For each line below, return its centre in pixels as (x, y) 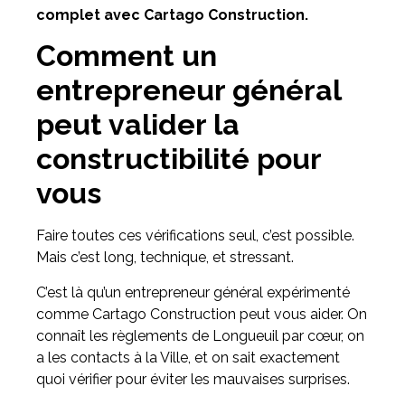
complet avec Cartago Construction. (172, 14)
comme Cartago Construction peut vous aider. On (202, 314)
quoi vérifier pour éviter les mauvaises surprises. (193, 379)
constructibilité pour (179, 159)
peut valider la (138, 125)
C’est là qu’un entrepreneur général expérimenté (193, 292)
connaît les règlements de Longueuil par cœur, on (200, 335)
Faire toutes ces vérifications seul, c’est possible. (195, 236)
